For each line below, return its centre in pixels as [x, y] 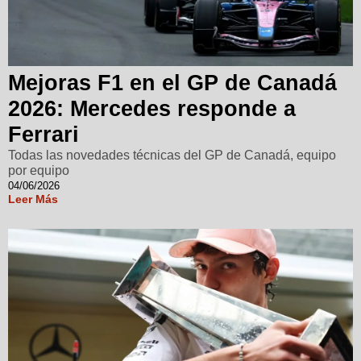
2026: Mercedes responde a [152, 109]
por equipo [39, 171]
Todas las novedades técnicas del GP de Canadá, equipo [172, 156]
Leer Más [33, 199]
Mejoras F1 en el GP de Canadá [172, 83]
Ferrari [44, 135]
